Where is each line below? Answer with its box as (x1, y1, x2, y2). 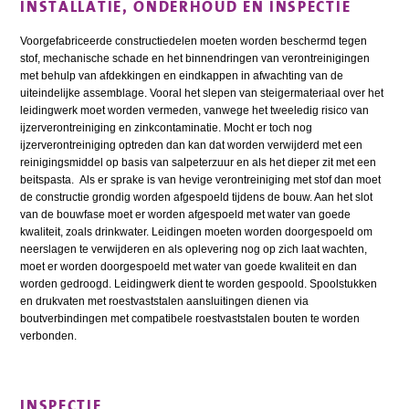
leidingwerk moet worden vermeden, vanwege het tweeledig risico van (20, 103, 370, 117)
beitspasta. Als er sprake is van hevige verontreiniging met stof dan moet (20, 173, 382, 186)
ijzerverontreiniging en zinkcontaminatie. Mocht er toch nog (20, 121, 313, 134)
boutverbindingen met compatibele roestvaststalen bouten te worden (20, 311, 361, 325)
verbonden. (20, 329, 78, 342)
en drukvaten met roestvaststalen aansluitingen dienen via (20, 294, 309, 308)
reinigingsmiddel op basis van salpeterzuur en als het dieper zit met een (20, 155, 377, 169)
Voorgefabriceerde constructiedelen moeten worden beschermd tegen (20, 34, 368, 47)
